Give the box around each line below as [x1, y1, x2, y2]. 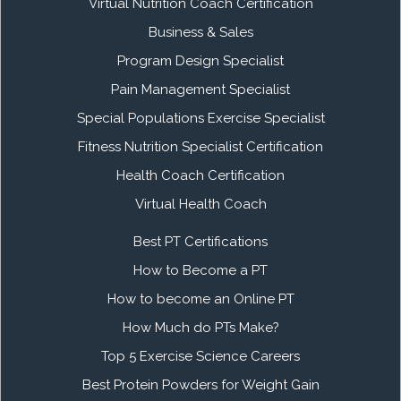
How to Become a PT [133, 261, 268, 278]
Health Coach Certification [116, 166, 285, 183]
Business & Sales [148, 23, 253, 40]
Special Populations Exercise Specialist [76, 109, 325, 126]
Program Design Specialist [117, 52, 284, 69]
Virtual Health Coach [134, 195, 267, 212]
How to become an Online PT [107, 290, 294, 307]
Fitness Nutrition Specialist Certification [78, 138, 323, 155]
